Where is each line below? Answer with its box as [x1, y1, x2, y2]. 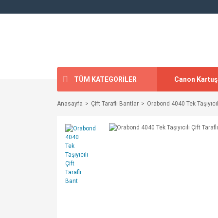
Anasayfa [57, 100, 83, 107]
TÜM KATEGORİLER [74, 75, 137, 83]
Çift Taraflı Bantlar [91, 100, 139, 107]
